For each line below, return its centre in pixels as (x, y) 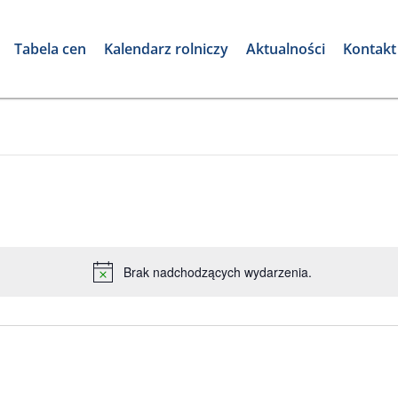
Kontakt (369, 49)
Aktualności (285, 49)
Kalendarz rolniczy (166, 49)
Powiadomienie (244, 280)
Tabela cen (50, 49)
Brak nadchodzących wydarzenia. (218, 272)
